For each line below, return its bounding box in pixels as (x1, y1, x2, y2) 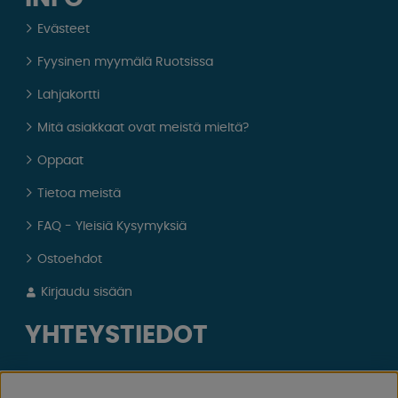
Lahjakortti (37, 88, 100, 101)
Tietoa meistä (37, 187, 122, 200)
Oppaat (37, 154, 84, 167)
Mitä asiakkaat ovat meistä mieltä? (37, 121, 250, 134)
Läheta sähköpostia (38, 371, 158, 385)
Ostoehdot (37, 252, 103, 266)
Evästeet (37, 22, 91, 36)
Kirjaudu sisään (37, 285, 133, 298)
